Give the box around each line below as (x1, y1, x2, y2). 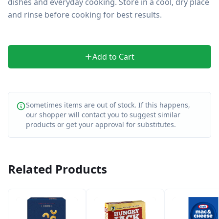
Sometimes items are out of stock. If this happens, (26, 100, 190, 109)
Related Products (8, 161, 107, 177)
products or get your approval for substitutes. (26, 120, 176, 129)
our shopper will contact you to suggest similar (26, 110, 180, 119)
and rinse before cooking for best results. (8, 9, 162, 20)
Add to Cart (92, 51, 134, 62)
